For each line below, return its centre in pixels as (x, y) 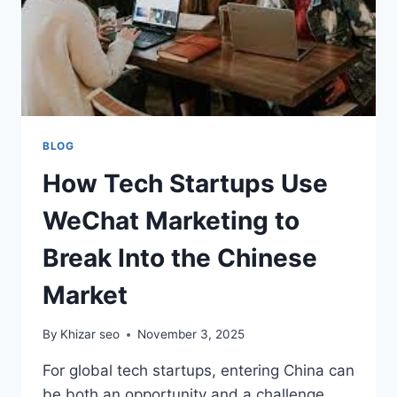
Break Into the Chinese (180, 257)
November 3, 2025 (191, 335)
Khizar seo (90, 335)
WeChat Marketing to (171, 220)
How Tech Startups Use (185, 183)
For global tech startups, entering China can (198, 371)
